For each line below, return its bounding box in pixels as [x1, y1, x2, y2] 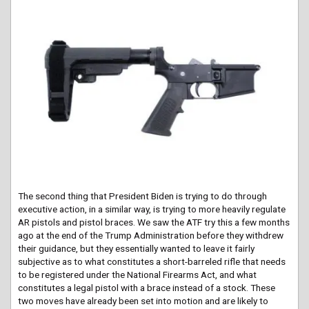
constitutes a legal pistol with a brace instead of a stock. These [18, 282, 275, 294]
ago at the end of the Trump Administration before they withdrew [18, 230, 283, 241]
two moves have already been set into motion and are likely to [18, 295, 268, 307]
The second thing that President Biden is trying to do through [18, 190, 267, 202]
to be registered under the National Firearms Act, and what [18, 269, 257, 281]
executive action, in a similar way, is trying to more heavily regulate [18, 203, 286, 215]
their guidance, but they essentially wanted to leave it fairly [18, 243, 255, 255]
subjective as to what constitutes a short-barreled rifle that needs [18, 256, 286, 268]
